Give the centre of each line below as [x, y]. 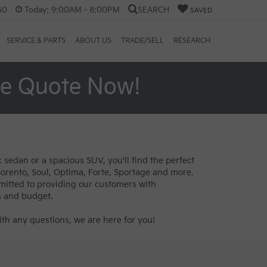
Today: [37, 10]
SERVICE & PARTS [36, 41]
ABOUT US [93, 41]
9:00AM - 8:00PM [84, 10]
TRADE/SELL [142, 41]
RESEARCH [192, 41]
